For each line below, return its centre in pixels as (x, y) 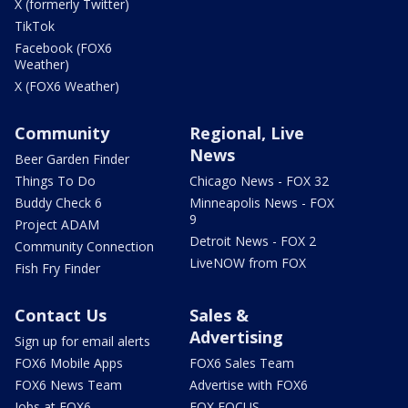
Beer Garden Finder (72, 158)
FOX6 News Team (68, 384)
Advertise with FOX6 (249, 384)
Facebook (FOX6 (63, 47)
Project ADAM (57, 224)
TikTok (35, 25)
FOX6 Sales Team (242, 362)
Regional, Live (247, 133)
